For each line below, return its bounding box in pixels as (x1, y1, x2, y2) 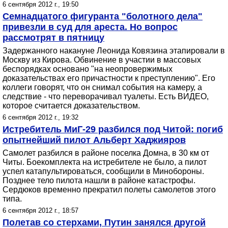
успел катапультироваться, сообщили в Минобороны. (3, 167, 204, 176)
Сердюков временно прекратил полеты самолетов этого (3, 185, 216, 194)
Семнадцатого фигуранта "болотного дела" (3, 11, 203, 21)
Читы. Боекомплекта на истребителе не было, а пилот (3, 158, 207, 166)
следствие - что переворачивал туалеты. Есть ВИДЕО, (3, 92, 209, 101)
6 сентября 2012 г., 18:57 (3, 207, 78, 214)
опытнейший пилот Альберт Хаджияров (3, 135, 186, 145)
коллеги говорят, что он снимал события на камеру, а (3, 83, 202, 92)
